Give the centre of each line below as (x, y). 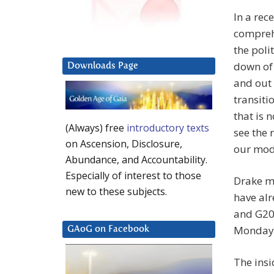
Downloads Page (103, 66)
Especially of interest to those (133, 176)
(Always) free (96, 128)
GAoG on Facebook (108, 229)
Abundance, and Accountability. (136, 160)
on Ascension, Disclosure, (124, 144)
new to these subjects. (116, 192)
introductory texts (168, 128)
